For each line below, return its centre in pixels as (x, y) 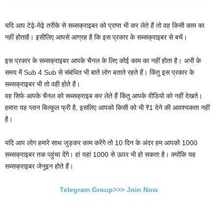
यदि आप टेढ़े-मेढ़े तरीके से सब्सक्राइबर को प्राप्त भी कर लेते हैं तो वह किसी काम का (105, 25)
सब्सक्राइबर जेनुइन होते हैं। (39, 166)
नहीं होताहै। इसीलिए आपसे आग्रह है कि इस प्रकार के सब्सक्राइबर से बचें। (96, 37)
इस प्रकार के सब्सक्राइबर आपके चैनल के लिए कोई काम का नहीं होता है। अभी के (103, 60)
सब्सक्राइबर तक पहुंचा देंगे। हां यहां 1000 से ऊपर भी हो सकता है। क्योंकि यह (100, 154)
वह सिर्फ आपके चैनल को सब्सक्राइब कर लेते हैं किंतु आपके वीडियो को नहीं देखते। (104, 96)
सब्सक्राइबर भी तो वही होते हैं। (43, 84)
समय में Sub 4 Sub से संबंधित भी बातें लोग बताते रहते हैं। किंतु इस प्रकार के (99, 72)
